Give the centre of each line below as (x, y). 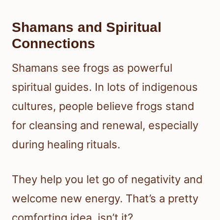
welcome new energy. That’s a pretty (105, 199)
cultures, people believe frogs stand (103, 106)
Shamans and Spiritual (87, 27)
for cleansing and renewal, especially (105, 125)
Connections (54, 44)
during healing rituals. (66, 145)
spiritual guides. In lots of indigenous (105, 87)
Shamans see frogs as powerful (92, 68)
